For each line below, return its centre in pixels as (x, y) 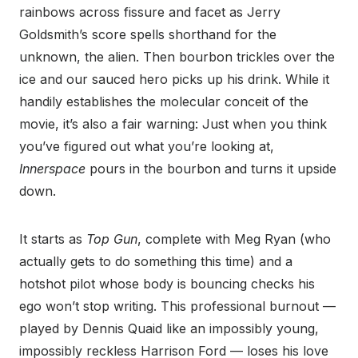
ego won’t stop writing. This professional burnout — (177, 306)
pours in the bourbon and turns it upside (213, 168)
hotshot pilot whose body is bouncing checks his (167, 283)
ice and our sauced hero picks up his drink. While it (174, 79)
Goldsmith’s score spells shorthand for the (148, 34)
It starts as (53, 239)
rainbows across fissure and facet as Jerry (150, 12)
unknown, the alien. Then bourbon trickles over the (177, 56)
